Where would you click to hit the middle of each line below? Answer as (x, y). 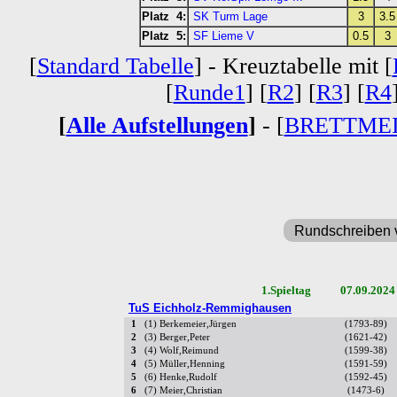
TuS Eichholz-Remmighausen (210, 308)
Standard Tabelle (115, 66)
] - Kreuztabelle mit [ (293, 66)
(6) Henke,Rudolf (181, 378)
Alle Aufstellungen (157, 126)
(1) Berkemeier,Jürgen (191, 324)
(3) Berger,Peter (177, 338)
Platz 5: (164, 36)
